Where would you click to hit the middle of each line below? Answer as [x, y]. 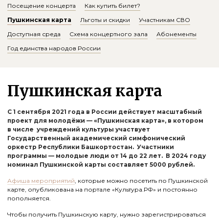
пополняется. [30, 198]
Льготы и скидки [105, 20]
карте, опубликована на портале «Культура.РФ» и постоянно [102, 189]
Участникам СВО [164, 20]
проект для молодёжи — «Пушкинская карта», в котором [105, 120]
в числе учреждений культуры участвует [79, 129]
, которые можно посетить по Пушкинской [141, 181]
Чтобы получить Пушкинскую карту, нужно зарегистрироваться [107, 214]
